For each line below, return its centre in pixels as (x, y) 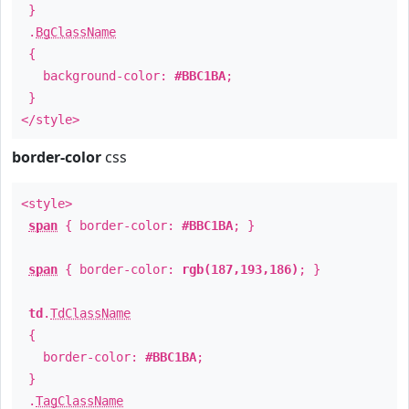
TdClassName (90, 313)
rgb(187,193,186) (240, 269)
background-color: (98, 76)
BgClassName (76, 32)
